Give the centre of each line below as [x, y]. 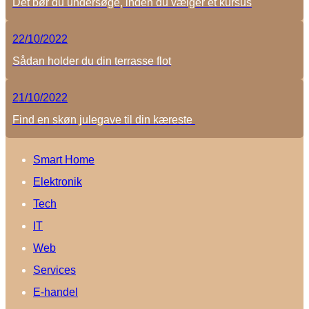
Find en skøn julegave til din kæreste [104, 120]
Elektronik [58, 182]
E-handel [56, 292]
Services [54, 270]
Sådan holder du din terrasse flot [92, 61]
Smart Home [64, 160]
